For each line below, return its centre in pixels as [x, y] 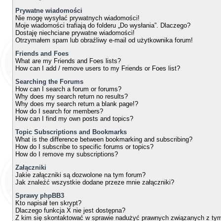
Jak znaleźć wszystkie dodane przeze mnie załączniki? [95, 182]
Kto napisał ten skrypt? [48, 203]
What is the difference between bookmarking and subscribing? [104, 139]
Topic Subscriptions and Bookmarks [71, 132]
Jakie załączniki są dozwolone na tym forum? [80, 175]
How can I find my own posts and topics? [74, 119]
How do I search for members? [59, 111]
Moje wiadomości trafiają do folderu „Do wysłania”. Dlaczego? [103, 25]
